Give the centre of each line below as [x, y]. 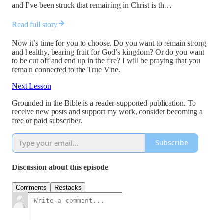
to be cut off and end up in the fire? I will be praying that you [106, 60]
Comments [31, 188]
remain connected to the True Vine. [66, 69]
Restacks [68, 188]
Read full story [35, 24]
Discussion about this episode [60, 167]
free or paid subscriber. [47, 120]
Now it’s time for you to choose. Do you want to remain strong [109, 43]
